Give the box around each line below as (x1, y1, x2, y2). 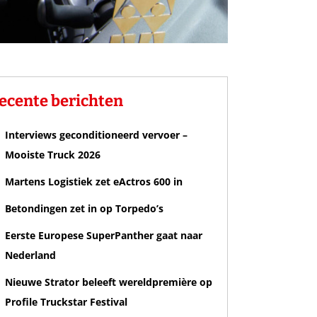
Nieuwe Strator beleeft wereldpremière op (5, 275, 212, 289)
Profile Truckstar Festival (5, 295, 127, 309)
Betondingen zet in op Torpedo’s (5, 202, 163, 216)
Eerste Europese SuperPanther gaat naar (5, 229, 202, 243)
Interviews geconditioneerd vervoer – (5, 128, 188, 142)
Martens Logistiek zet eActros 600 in (5, 175, 183, 189)
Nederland (5, 248, 56, 263)
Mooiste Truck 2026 (5, 148, 100, 162)
